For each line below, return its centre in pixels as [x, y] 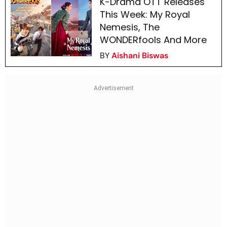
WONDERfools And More [153, 40]
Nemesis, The [129, 27]
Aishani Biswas [140, 56]
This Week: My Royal [145, 15]
